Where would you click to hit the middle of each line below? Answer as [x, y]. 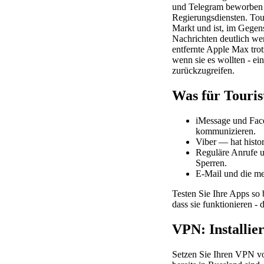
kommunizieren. [226, 131]
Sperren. [211, 163]
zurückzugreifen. [203, 71]
